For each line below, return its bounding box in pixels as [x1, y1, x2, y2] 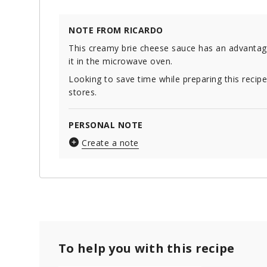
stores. [69, 86, 97, 98]
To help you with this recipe [58, 240, 235, 257]
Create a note [82, 137, 139, 149]
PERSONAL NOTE [69, 119, 143, 131]
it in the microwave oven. [69, 55, 173, 67]
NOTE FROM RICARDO [69, 24, 163, 36]
